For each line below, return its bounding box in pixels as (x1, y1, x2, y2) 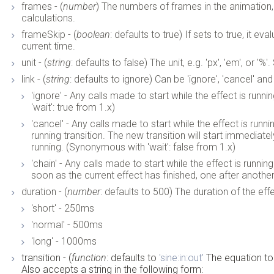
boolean (76, 28, 111, 40)
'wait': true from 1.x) (31, 101, 116, 113)
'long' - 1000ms (31, 235, 97, 247)
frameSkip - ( (21, 28, 77, 40)
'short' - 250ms (31, 202, 95, 214)
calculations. (21, 12, 76, 24)
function (72, 251, 107, 264)
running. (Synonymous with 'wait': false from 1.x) (31, 141, 236, 153)
